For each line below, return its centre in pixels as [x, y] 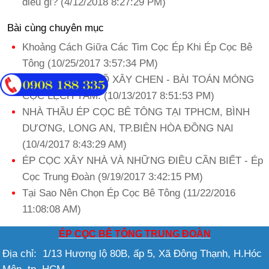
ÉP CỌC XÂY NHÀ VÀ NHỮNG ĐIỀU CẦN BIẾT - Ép [143, 161]
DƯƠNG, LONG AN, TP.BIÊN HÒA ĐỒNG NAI [128, 128]
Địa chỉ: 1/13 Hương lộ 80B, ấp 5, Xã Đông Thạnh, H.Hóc [132, 254]
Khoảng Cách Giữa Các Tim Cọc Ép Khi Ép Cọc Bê [137, 47]
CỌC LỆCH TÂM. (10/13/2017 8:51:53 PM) [118, 96]
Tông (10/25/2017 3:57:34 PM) [90, 63]
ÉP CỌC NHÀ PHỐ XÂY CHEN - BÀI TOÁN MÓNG [138, 80]
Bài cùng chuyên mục [56, 28]
